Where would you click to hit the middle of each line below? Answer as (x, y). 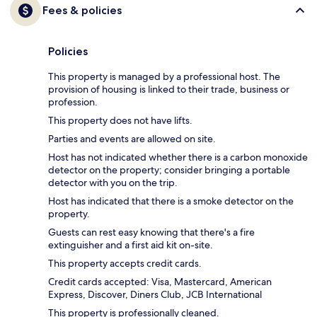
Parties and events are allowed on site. (132, 139)
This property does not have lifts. (120, 121)
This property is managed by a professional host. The (164, 77)
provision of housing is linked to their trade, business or (169, 90)
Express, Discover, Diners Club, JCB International (155, 295)
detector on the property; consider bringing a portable (169, 170)
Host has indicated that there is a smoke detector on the (171, 201)
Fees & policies (82, 11)
